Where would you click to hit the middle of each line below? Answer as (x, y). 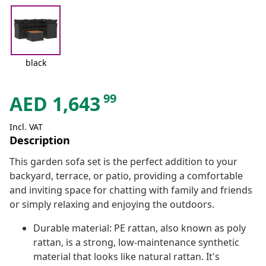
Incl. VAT (26, 127)
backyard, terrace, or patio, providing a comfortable (126, 176)
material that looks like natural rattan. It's (126, 257)
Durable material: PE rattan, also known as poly (140, 228)
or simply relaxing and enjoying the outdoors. (112, 205)
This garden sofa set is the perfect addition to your (123, 162)
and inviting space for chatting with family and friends (131, 190)
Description (40, 140)
